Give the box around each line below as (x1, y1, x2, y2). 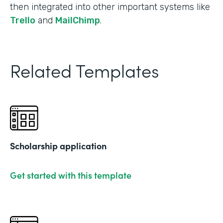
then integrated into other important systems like (10, 1, 210, 12)
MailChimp (55, 14, 100, 26)
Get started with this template (10, 168, 131, 181)
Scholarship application (10, 139, 107, 152)
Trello (10, 14, 35, 26)
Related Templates (10, 57, 159, 83)
